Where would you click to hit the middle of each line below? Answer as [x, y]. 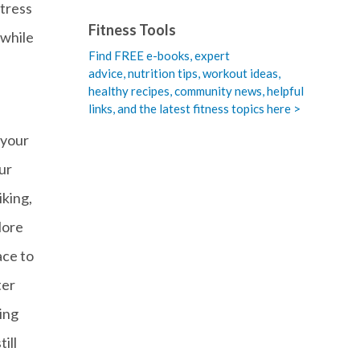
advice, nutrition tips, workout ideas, [184, 74]
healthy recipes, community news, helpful [196, 91]
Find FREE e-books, [140, 56]
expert [212, 56]
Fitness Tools [132, 30]
